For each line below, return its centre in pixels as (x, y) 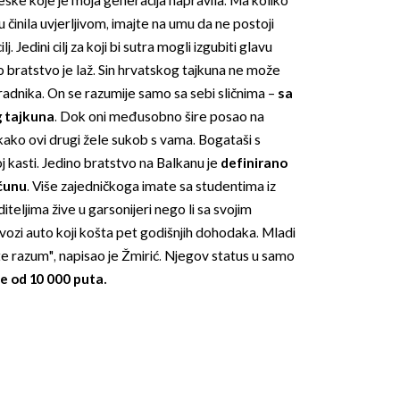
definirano (254, 164)
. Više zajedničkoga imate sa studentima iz (151, 187)
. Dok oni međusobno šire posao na (159, 118)
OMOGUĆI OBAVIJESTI (200, 161)
